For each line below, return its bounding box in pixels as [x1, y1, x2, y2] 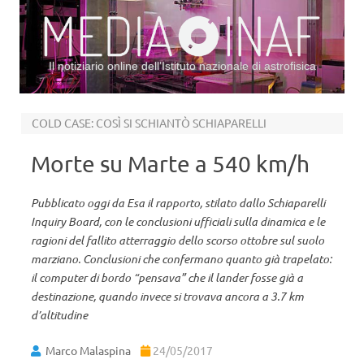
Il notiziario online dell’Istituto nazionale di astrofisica [48, 59, 316, 72]
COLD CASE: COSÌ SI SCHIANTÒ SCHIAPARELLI [31, 115, 266, 130]
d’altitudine [31, 307, 88, 323]
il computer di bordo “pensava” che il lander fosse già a [31, 270, 303, 285]
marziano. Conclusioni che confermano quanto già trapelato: [31, 251, 331, 266]
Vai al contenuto [182, 92, 266, 106]
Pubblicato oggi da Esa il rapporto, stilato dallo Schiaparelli [31, 195, 325, 210]
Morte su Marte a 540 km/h [31, 150, 310, 177]
